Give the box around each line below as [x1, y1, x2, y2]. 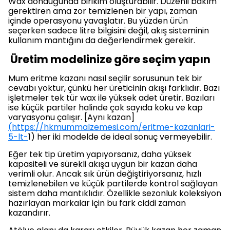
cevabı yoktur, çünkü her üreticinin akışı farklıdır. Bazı [8, 82, 220, 94]
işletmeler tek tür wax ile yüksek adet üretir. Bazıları [8, 92, 215, 104]
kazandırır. [8, 207, 50, 219]
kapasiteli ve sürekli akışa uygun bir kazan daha [8, 158, 197, 170]
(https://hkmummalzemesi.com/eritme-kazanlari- [8, 121, 215, 133]
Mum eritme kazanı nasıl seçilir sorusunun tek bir [8, 72, 202, 84]
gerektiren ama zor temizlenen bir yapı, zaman [8, 5, 197, 17]
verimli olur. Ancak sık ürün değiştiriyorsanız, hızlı [8, 168, 201, 180]
